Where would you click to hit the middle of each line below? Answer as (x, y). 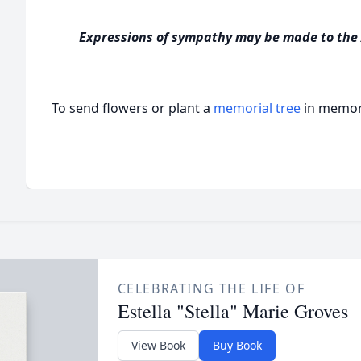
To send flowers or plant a (133, 108)
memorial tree (257, 108)
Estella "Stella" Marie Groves (232, 311)
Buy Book (237, 345)
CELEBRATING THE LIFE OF (211, 288)
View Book (158, 345)
